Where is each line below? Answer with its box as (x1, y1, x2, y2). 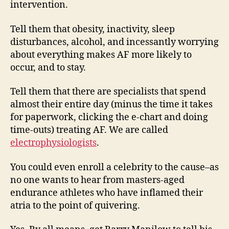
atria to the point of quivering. (10, 199, 140, 212)
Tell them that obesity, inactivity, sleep (10, 23, 175, 35)
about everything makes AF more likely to (10, 49, 192, 61)
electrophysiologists (10, 137, 97, 149)
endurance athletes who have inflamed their (10, 187, 203, 199)
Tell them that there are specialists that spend (10, 86, 206, 98)
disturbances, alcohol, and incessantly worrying (10, 36, 219, 48)
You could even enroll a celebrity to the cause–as (10, 161, 219, 173)
